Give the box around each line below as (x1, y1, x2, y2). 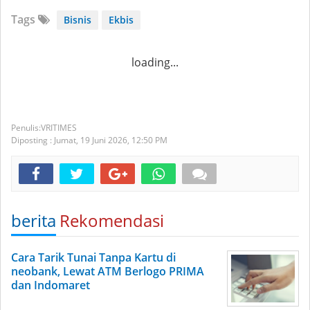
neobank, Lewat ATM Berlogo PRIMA (11, 263, 204, 279)
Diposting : (11, 134, 54, 146)
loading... (131, 54, 179, 70)
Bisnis (64, 12, 91, 26)
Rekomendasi (60, 208, 164, 232)
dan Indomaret (11, 277, 90, 293)
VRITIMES (41, 121, 77, 134)
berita (11, 208, 56, 232)
